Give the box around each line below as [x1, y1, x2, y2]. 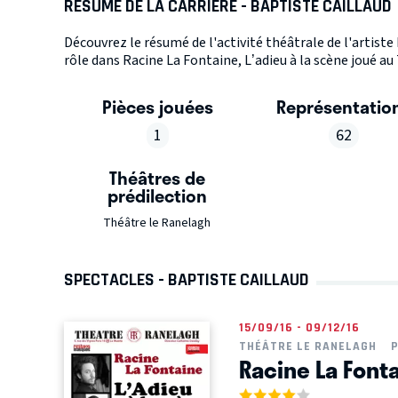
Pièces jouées [101, 92, 213, 120]
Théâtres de [109, 163, 206, 191]
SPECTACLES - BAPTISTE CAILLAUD [64, 268, 309, 290]
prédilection [107, 181, 208, 209]
